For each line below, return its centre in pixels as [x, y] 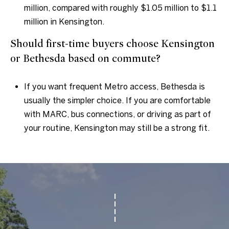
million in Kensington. [64, 22]
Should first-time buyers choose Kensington [112, 44]
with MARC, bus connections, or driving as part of [117, 114]
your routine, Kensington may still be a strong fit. [117, 128]
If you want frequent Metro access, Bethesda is [114, 87]
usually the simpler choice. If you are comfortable [117, 100]
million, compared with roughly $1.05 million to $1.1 [120, 8]
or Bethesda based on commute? [85, 59]
